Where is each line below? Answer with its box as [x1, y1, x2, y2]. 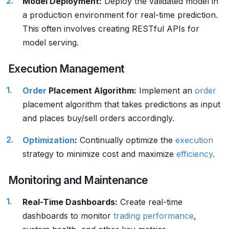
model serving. [22, 37, 79, 48]
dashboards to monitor [22, 211, 113, 221]
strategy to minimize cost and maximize [22, 149, 176, 159]
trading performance [113, 211, 194, 221]
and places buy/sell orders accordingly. [22, 113, 174, 123]
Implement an [136, 85, 195, 96]
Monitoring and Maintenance [8, 174, 148, 187]
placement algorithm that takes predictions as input [22, 99, 220, 109]
